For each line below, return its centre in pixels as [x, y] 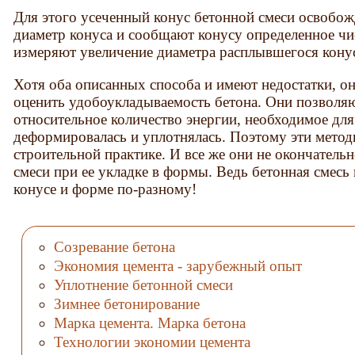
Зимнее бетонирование [126, 303]
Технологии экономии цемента [152, 342]
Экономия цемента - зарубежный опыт [177, 265]
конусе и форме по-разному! [105, 189]
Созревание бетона [114, 247]
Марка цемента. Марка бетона [149, 323]
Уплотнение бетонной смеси [143, 284]
